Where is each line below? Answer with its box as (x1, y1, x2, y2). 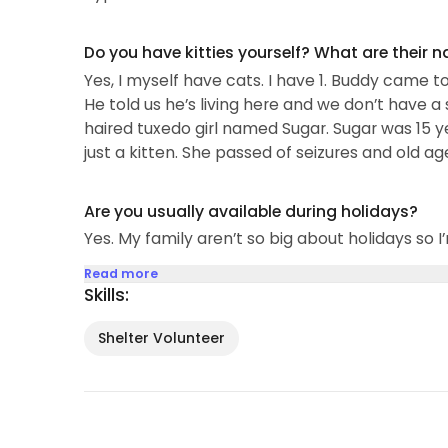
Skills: (83, 283, 129, 308)
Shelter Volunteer (97, 328, 225, 349)
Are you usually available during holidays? (83, 199, 418, 223)
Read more (83, 265, 158, 283)
